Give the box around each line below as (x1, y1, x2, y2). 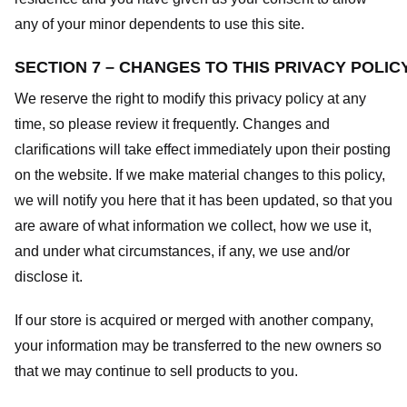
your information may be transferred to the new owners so (15, 338, 382, 354)
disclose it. (15, 268, 83, 284)
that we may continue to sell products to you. (15, 363, 298, 380)
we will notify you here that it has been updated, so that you (15, 192, 392, 208)
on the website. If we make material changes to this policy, (15, 166, 385, 183)
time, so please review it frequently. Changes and (15, 115, 330, 132)
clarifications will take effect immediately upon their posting (15, 141, 391, 157)
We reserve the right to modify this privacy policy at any (15, 90, 366, 106)
